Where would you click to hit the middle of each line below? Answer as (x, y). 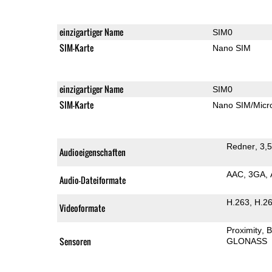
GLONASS (246, 241)
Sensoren (75, 241)
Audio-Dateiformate (92, 180)
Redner (240, 146)
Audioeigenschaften (92, 152)
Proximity (244, 230)
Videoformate (82, 208)
